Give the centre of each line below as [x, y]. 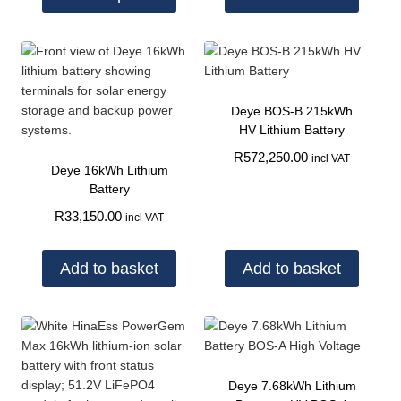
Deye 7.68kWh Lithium [292, 386]
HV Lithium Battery [292, 130]
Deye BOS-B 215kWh [292, 111]
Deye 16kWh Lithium [109, 171]
